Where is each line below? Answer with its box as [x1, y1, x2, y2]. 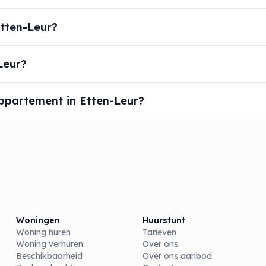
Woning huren [15, 226, 71, 237]
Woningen [15, 214, 60, 226]
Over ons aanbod [142, 250, 212, 261]
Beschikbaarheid [15, 250, 83, 261]
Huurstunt [142, 214, 185, 226]
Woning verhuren [15, 238, 83, 249]
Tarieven [142, 226, 176, 237]
